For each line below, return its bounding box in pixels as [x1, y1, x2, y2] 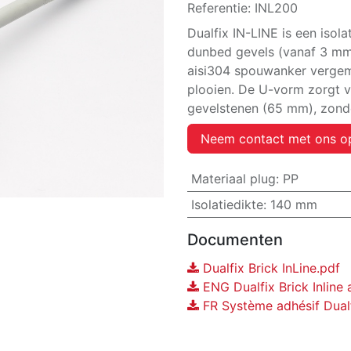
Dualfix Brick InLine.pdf [199, 260, 340, 276]
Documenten [187, 230, 283, 249]
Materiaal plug [190, 171, 276, 186]
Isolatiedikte [190, 197, 263, 212]
